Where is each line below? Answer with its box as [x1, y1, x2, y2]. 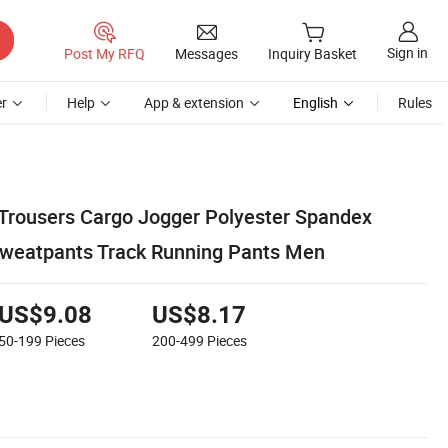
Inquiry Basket [268, 44, 357, 64]
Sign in [387, 43, 428, 63]
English [293, 93, 338, 112]
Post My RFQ [64, 43, 145, 63]
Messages [175, 43, 238, 63]
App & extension [144, 93, 244, 112]
